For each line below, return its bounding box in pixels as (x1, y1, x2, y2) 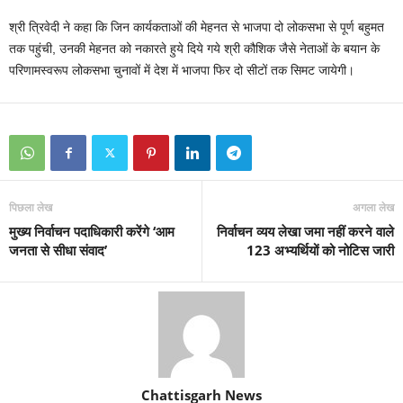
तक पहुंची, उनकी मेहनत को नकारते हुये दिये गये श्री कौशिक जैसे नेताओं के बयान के (9, 41, 380, 56)
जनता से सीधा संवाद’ (9, 241, 107, 259)
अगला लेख (353, 200, 394, 215)
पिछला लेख (9, 200, 52, 215)
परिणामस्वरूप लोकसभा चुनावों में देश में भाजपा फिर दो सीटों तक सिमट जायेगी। (9, 63, 354, 77)
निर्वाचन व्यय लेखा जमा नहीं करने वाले (217, 222, 394, 240)
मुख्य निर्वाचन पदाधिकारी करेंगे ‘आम (9, 222, 175, 240)
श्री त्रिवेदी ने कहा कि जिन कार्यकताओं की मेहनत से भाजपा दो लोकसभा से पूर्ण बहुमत (9, 20, 384, 34)
